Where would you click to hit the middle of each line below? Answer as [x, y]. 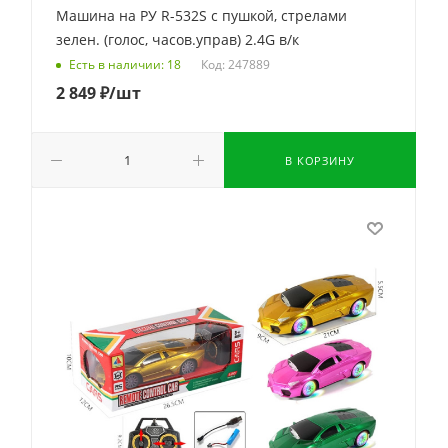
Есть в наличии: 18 [125, 65]
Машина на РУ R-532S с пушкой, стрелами [201, 15]
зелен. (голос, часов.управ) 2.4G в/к [177, 39]
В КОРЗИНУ [320, 160]
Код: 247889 [235, 64]
